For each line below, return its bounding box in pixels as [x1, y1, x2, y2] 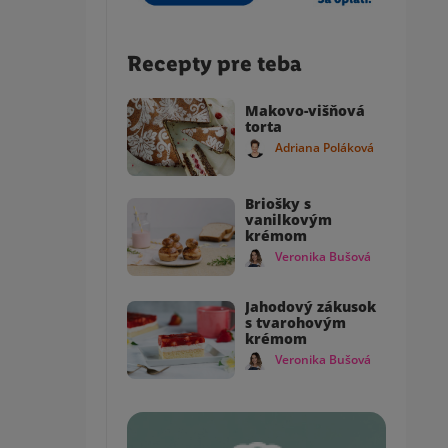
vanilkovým [245, 209, 332, 229]
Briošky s [245, 193, 311, 213]
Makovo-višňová [245, 100, 365, 120]
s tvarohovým [245, 312, 346, 332]
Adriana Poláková [275, 138, 374, 156]
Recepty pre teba [127, 50, 302, 77]
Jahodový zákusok [245, 296, 376, 316]
